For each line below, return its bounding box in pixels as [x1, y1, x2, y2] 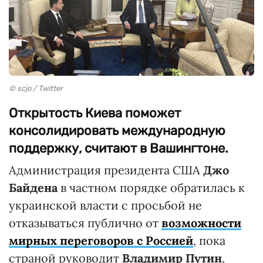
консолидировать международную [9, 123, 225, 139]
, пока [193, 233, 225, 248]
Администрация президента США [9, 163, 203, 178]
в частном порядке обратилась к [58, 180, 245, 195]
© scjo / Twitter [9, 84, 63, 93]
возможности [161, 215, 241, 231]
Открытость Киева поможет [9, 105, 181, 122]
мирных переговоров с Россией [9, 233, 193, 248]
